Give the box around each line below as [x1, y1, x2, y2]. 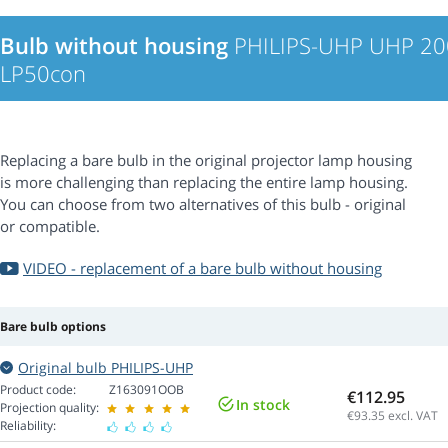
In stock [236, 395, 290, 415]
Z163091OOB [109, 381, 184, 399]
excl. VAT [385, 406, 438, 424]
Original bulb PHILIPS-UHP [18, 358, 193, 378]
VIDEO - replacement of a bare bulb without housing [23, 258, 382, 279]
